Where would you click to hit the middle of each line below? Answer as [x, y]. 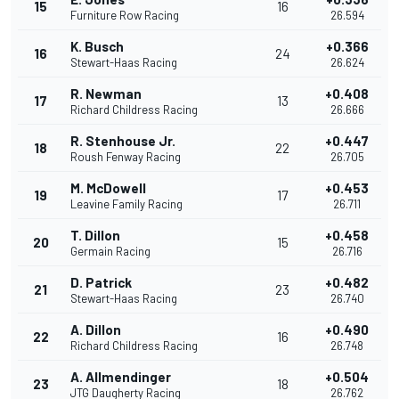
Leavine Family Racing [126, 204]
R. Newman [106, 94]
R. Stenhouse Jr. [123, 141]
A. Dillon [96, 330]
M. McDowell [108, 188]
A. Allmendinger [121, 377]
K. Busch [97, 47]
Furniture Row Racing [125, 16]
